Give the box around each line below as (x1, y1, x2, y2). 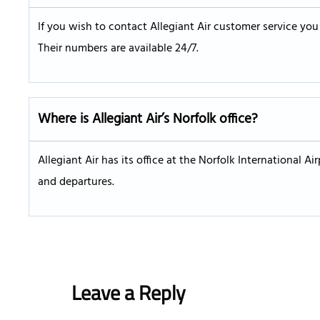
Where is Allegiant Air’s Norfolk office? (38, 109, 258, 131)
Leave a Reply (71, 277, 186, 309)
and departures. (38, 173, 114, 192)
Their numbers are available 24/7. (38, 39, 199, 59)
